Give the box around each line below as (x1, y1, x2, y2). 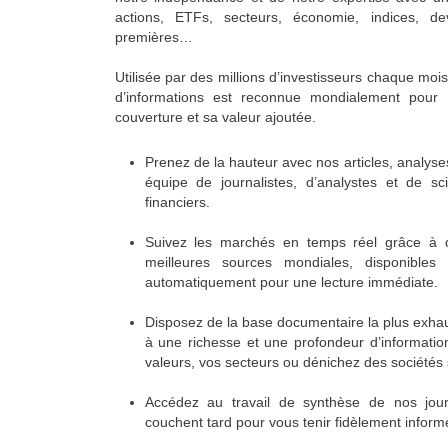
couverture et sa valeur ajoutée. (114, 109, 316, 125)
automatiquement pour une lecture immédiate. (144, 274, 438, 290)
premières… (114, 29, 193, 45)
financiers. (144, 194, 210, 210)
